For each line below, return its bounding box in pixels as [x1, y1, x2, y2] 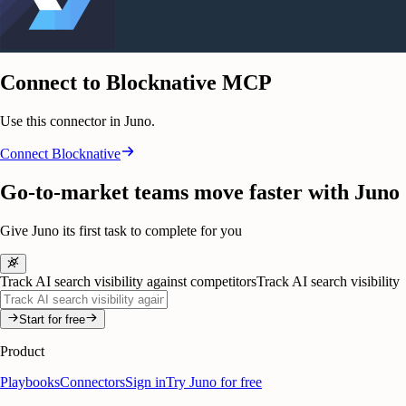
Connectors [60, 374, 125, 391]
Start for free [19, 313, 86, 327]
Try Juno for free [166, 374, 262, 391]
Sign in [125, 374, 166, 391]
